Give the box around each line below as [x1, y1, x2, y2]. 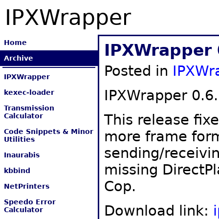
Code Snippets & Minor [4, 128, 93, 135]
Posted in [104, 63, 173, 79]
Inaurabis [4, 151, 40, 159]
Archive [4, 54, 33, 62]
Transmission [4, 104, 54, 112]
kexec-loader [4, 88, 54, 96]
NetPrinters [4, 182, 49, 190]
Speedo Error [4, 198, 56, 206]
